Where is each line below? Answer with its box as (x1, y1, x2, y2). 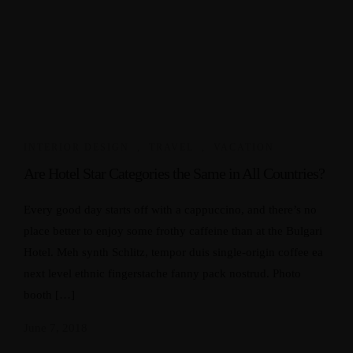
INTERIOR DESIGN (24, 142, 129, 153)
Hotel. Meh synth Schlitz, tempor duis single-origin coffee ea (24, 246, 323, 258)
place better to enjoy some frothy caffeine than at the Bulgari (24, 225, 322, 237)
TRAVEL (149, 142, 194, 153)
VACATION (214, 142, 274, 153)
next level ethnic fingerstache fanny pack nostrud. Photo (24, 267, 301, 280)
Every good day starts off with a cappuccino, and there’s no (24, 203, 317, 216)
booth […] (24, 288, 75, 301)
